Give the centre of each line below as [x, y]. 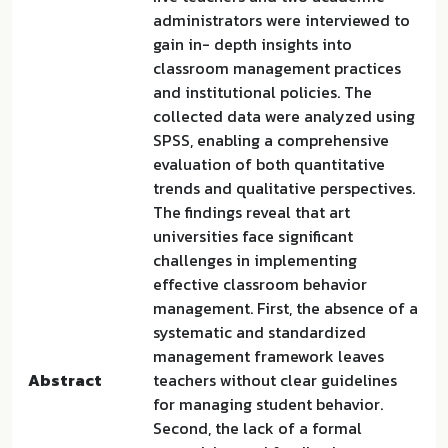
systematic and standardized [259, 332]
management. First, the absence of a [285, 308]
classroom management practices [277, 68]
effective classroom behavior [260, 284]
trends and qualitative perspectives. [284, 188]
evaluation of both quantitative [269, 164]
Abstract [65, 380]
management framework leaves [268, 356]
